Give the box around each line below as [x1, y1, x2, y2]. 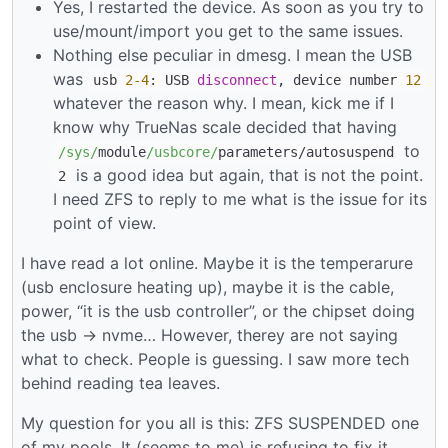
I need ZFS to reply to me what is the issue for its [53, 189, 427, 210]
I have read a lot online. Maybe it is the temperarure [21, 253, 413, 274]
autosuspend [306, 144, 394, 161]
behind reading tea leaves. [21, 373, 220, 394]
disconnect [197, 72, 277, 89]
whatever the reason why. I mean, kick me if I [53, 93, 394, 114]
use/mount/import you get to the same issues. [53, 21, 403, 42]
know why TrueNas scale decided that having [53, 117, 397, 138]
